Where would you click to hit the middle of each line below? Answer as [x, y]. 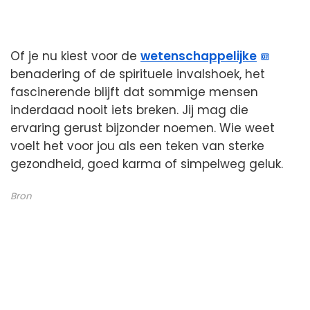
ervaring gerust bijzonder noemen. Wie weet [143, 128]
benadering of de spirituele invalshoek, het [138, 74]
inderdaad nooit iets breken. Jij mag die [129, 110]
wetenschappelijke [199, 56]
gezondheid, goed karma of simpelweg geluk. [147, 164]
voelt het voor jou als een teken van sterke [137, 146]
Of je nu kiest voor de [75, 56]
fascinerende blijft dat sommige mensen [134, 92]
